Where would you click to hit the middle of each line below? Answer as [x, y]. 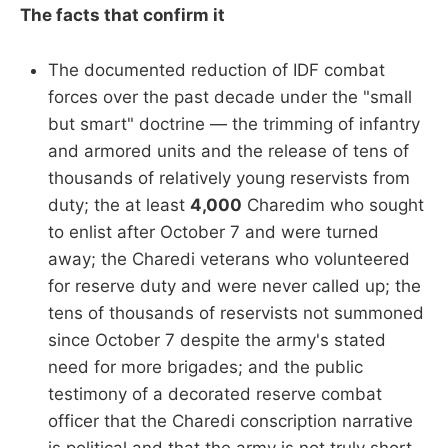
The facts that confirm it [122, 15]
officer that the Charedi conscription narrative [230, 420]
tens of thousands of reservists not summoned [236, 312]
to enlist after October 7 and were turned [213, 231]
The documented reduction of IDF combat [216, 69]
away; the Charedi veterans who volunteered [229, 258]
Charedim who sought [333, 204]
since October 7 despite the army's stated [217, 339]
